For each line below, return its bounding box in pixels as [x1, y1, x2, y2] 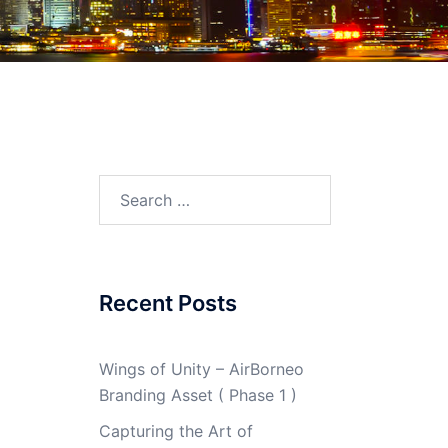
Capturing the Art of [98, 421, 253, 441]
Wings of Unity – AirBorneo [98, 359, 304, 379]
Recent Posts [98, 290, 237, 316]
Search [97, 177, 150, 197]
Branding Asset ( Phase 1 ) [98, 385, 297, 405]
